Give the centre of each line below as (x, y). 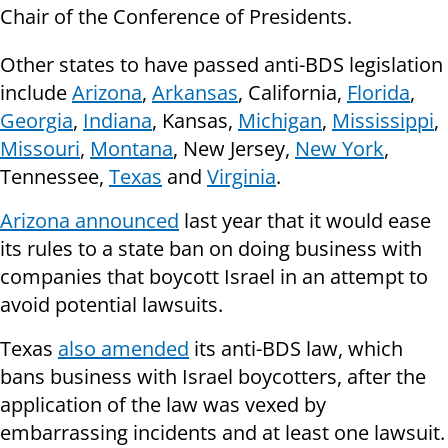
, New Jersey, (234, 149)
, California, (292, 93)
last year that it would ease (305, 221)
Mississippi (383, 121)
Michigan (280, 121)
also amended (123, 349)
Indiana (117, 121)
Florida (378, 93)
